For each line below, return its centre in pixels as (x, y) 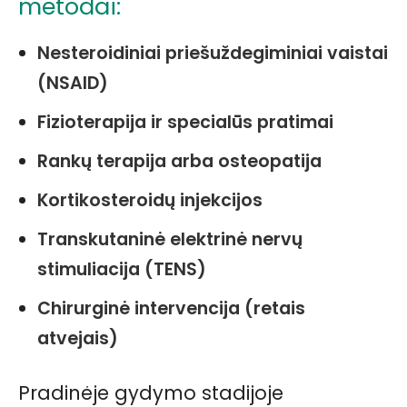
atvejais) (78, 339)
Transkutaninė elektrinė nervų (170, 240)
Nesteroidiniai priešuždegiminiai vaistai (213, 54)
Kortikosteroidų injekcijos (150, 201)
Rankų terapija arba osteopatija (179, 162)
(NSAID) (73, 84)
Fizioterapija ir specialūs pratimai (185, 123)
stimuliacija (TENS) (122, 270)
